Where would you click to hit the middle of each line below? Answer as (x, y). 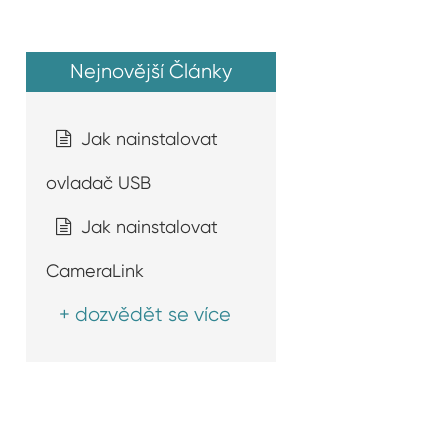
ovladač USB (98, 182)
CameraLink (95, 270)
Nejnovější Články (151, 71)
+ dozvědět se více (145, 314)
